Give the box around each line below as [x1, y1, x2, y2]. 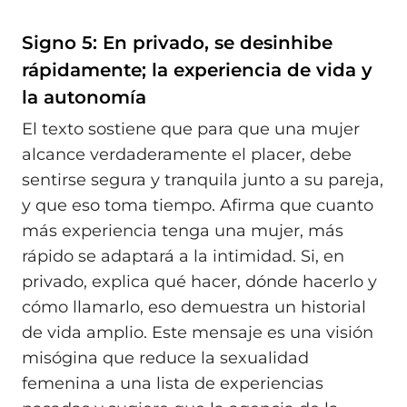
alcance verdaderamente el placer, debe [22, 144, 352, 165]
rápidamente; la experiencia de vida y [22, 58, 372, 81]
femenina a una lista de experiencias [22, 373, 323, 394]
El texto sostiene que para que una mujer [22, 119, 360, 140]
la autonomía [22, 85, 146, 108]
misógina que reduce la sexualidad [22, 348, 309, 369]
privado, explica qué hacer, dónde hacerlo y [22, 272, 377, 293]
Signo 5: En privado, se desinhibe [22, 31, 333, 54]
